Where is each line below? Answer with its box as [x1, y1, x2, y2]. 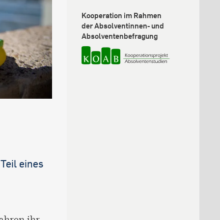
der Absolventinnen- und [82, 21, 164, 30]
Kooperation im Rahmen [82, 10, 162, 20]
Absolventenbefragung [82, 31, 158, 41]
